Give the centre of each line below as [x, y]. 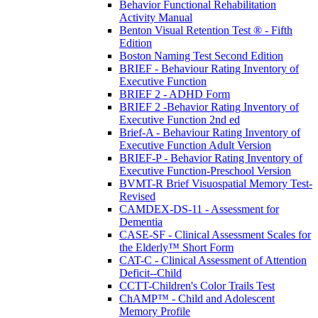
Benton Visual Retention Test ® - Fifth [206, 30]
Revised [137, 196]
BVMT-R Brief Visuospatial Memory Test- [216, 183]
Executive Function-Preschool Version [205, 170]
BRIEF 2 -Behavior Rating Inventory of [209, 106]
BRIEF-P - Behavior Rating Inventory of [211, 158]
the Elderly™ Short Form [176, 247]
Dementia [141, 221]
